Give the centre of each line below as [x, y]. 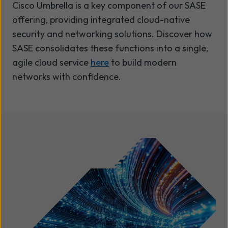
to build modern [143, 62]
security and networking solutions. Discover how [112, 34]
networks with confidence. [67, 76]
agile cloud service [51, 62]
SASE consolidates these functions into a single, [110, 48]
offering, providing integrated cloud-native [101, 19]
